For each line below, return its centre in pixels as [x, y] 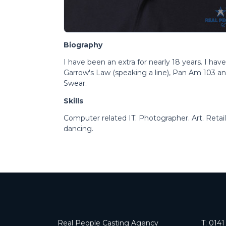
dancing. [78, 128]
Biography [83, 45]
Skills [73, 101]
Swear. [75, 83]
